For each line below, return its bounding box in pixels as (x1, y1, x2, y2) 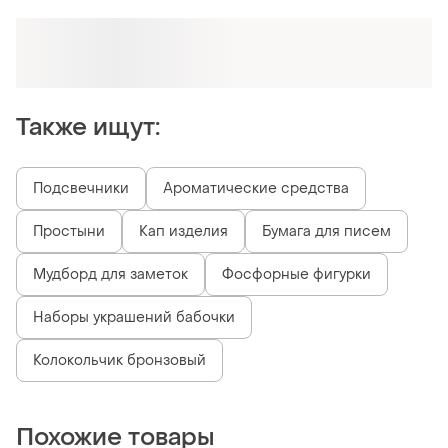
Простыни (33, 223, 105, 243)
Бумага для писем (262, 223, 391, 243)
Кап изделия (139, 223, 228, 243)
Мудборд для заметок (33, 266, 188, 286)
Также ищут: (16, 113, 160, 145)
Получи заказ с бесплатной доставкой (92, 56, 322, 73)
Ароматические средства (163, 180, 349, 200)
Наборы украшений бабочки (33, 309, 235, 329)
